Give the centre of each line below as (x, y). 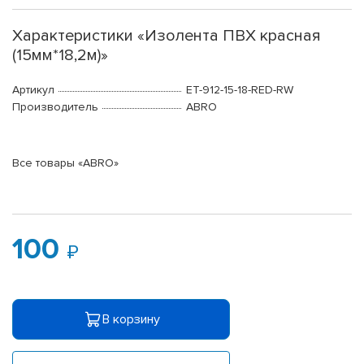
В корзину (131, 319)
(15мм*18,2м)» (60, 56)
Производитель (55, 107)
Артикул (33, 90)
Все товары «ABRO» (65, 163)
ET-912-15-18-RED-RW (240, 90)
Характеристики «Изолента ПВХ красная (167, 36)
